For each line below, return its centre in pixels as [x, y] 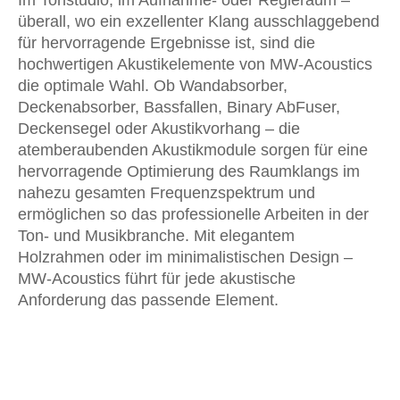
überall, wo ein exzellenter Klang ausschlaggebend [199, 21]
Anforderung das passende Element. [150, 300]
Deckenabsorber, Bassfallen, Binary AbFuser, [179, 107]
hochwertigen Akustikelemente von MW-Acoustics [195, 64]
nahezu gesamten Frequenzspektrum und [167, 193]
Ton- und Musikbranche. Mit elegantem [156, 236]
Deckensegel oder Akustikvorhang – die [159, 129]
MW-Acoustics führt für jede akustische [157, 279]
